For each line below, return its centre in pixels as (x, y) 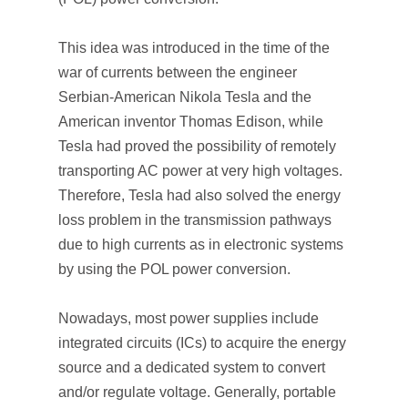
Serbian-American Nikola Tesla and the (185, 97)
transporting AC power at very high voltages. (200, 171)
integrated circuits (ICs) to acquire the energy (202, 343)
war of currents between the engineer (178, 72)
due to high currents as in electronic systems (201, 245)
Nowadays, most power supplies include (189, 318)
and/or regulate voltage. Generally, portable (197, 392)
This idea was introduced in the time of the (194, 48)
